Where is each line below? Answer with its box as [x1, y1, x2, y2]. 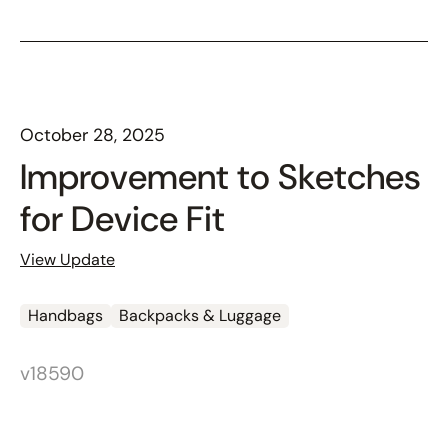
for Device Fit [20, 195, 225, 242]
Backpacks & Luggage [119, 304, 281, 326]
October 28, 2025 [20, 123, 165, 146]
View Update [20, 248, 115, 270]
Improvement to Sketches [20, 153, 421, 200]
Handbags [28, 304, 103, 326]
